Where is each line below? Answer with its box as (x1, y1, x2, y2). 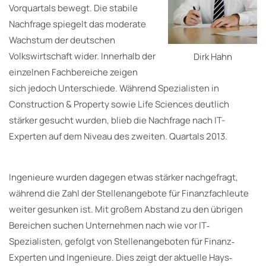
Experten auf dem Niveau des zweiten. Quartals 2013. (9, 129, 227, 142)
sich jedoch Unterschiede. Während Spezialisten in (9, 81, 219, 94)
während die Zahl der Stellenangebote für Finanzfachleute (9, 186, 249, 199)
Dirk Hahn (193, 50, 232, 63)
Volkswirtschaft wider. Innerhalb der (9, 49, 156, 62)
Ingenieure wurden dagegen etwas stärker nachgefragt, (9, 170, 238, 183)
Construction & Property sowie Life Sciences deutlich (9, 97, 229, 110)
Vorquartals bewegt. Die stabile (9, 1, 138, 14)
